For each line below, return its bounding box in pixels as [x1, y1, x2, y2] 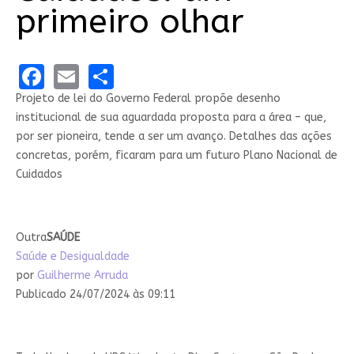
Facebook [43, 60, 155, 90]
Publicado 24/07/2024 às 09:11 [15, 287, 175, 301]
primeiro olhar [15, 2, 244, 42]
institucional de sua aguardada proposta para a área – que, [15, 110, 326, 124]
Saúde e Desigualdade [15, 249, 130, 263]
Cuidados [15, 167, 62, 181]
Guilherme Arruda [36, 268, 128, 282]
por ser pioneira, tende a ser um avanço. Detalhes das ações [15, 129, 332, 143]
